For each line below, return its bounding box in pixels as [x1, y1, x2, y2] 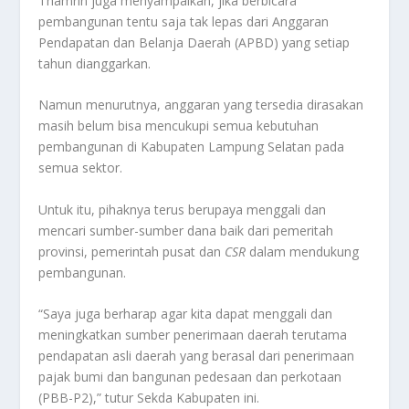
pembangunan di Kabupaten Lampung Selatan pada [38, 138, 345, 156]
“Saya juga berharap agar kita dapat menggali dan [38, 305, 333, 322]
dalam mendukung [246, 242, 360, 260]
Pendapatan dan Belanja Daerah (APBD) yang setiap [38, 33, 351, 51]
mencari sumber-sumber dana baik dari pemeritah [38, 221, 334, 239]
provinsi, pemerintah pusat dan [38, 242, 225, 260]
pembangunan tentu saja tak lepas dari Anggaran [38, 12, 330, 30]
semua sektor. [38, 159, 123, 177]
